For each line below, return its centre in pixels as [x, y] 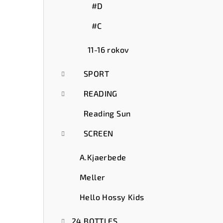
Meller [93, 177]
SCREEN [99, 133]
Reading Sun [107, 113]
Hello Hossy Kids [112, 197]
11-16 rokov [109, 49]
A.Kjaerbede [103, 157]
